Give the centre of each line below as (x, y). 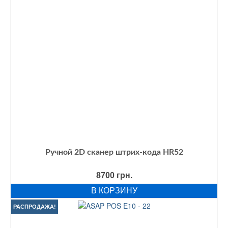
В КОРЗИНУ (114, 191)
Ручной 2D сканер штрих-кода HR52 (114, 152)
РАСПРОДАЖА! (35, 207)
